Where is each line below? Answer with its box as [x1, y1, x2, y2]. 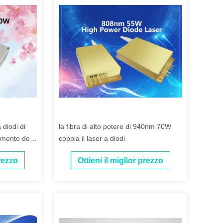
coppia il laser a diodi [59, 134, 125, 142]
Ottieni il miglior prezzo [78, 156, 163, 165]
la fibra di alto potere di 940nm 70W [59, 122, 171, 130]
